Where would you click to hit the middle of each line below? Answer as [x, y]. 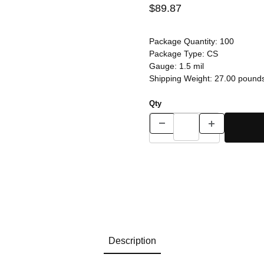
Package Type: [178, 53]
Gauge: [164, 66]
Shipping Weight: [181, 78]
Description [132, 241]
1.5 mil [191, 66]
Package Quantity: [184, 41]
